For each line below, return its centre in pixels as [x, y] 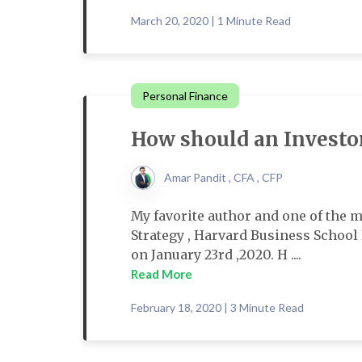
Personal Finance [185, 96]
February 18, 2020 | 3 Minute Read [217, 307]
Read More [162, 274]
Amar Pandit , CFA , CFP [223, 177]
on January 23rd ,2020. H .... [216, 255]
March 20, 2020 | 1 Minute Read [211, 21]
